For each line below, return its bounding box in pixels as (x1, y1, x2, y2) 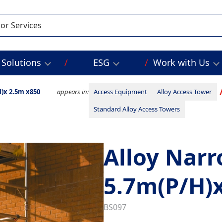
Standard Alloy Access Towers (94, 105, 180, 114)
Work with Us (153, 56, 210, 69)
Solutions (1, 56, 42, 69)
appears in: (57, 87, 89, 97)
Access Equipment (94, 87, 148, 97)
